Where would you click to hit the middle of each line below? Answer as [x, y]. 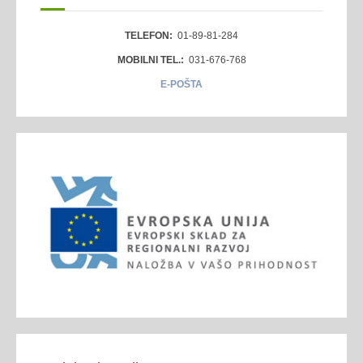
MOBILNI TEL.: [150, 60]
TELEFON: [149, 36]
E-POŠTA [181, 84]
